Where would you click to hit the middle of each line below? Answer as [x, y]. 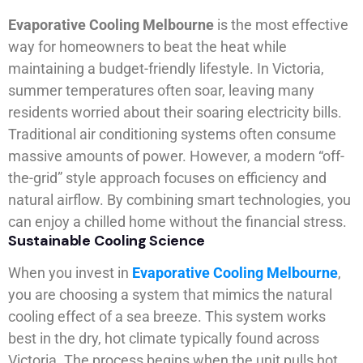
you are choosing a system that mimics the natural [170, 295]
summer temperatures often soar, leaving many [161, 91]
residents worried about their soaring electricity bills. [175, 113]
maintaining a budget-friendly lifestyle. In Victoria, [166, 69]
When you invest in [70, 273]
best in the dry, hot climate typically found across [164, 339]
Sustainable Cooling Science [107, 241]
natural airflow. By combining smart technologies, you [179, 200]
